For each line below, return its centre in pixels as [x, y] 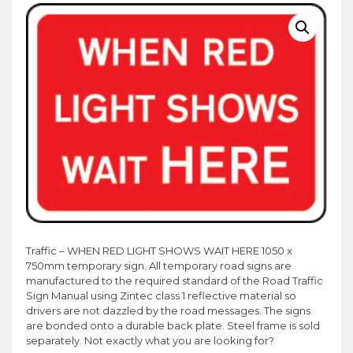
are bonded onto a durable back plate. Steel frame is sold [173, 326]
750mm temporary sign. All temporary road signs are [159, 266]
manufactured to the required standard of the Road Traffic [175, 281]
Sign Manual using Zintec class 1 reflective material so [161, 296]
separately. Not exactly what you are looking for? [150, 341]
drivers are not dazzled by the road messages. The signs [168, 311]
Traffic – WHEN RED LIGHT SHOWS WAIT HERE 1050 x [159, 251]
